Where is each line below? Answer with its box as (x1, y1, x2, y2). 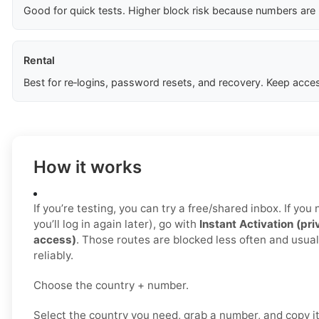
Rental (23, 54, 55, 67)
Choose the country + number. (33, 278, 189, 293)
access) (33, 233, 76, 247)
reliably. (33, 249, 73, 263)
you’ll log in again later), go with (33, 217, 199, 231)
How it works (33, 157, 142, 178)
